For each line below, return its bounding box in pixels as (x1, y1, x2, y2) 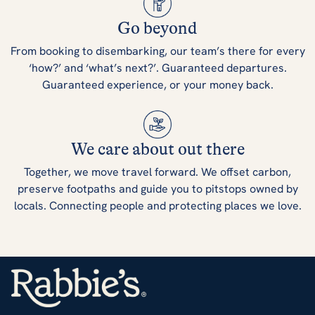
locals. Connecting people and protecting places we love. (13, 198, 302, 213)
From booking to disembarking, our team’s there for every (10, 43, 305, 58)
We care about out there (70, 139, 245, 159)
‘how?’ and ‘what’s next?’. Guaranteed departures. (28, 60, 287, 75)
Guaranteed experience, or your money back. (41, 77, 274, 92)
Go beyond (117, 18, 198, 38)
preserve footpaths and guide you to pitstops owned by (17, 181, 298, 196)
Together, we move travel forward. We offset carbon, (24, 164, 291, 179)
